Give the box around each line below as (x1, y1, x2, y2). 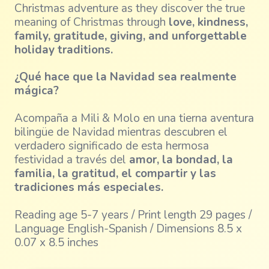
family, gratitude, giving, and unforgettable (14, 28, 247, 44)
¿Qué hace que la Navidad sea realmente (14, 69, 237, 85)
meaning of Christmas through (14, 14, 169, 30)
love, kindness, (169, 14, 248, 30)
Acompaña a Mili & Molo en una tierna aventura (14, 110, 254, 127)
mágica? (14, 83, 59, 99)
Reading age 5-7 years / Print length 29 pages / (14, 207, 252, 223)
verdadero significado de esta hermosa (14, 138, 209, 154)
